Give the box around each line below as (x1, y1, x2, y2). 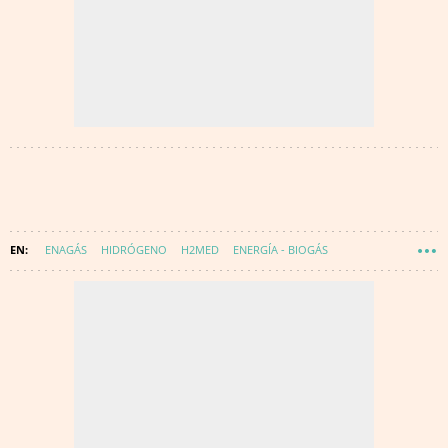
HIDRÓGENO (101, 242, 167, 257)
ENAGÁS (45, 242, 87, 257)
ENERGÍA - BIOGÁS (233, 242, 328, 257)
